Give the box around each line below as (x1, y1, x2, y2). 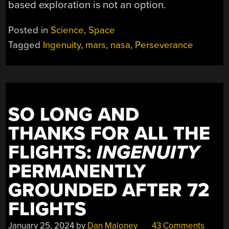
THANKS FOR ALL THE (8, 122, 211, 145)
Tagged (8, 39, 43, 51)
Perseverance (135, 39, 194, 51)
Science (51, 24, 84, 36)
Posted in (8, 24, 51, 36)
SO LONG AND (8, 103, 140, 126)
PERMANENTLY (8, 159, 146, 183)
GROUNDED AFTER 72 (8, 178, 210, 202)
